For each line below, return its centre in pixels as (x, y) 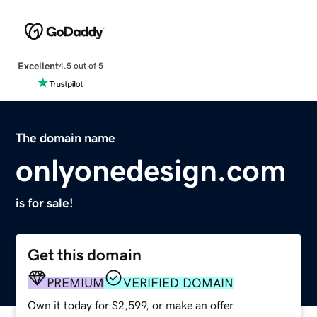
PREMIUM (76, 283)
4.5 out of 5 (81, 66)
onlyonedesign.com (151, 170)
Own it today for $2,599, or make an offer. (132, 305)
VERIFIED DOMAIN (179, 283)
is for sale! (45, 203)
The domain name (66, 138)
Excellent (38, 65)
